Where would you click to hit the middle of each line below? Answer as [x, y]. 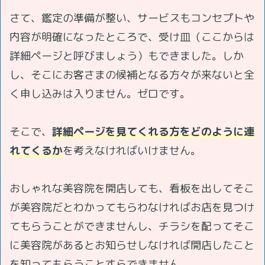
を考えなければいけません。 [132, 150]
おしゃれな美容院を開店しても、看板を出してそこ [132, 188]
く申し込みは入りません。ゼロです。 [100, 93]
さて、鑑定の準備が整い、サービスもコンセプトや [132, 18]
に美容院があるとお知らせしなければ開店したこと [132, 245]
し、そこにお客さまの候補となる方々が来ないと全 [132, 75]
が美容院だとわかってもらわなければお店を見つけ [132, 207]
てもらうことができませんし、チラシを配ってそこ [132, 226]
